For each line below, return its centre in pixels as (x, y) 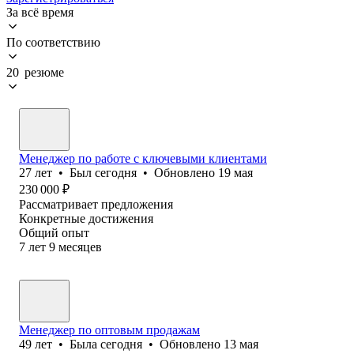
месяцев (80, 247)
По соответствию (53, 42)
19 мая (235, 172)
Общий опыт (54, 232)
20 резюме (35, 72)
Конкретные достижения (86, 218)
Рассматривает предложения (96, 204)
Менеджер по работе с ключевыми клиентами (143, 158)
